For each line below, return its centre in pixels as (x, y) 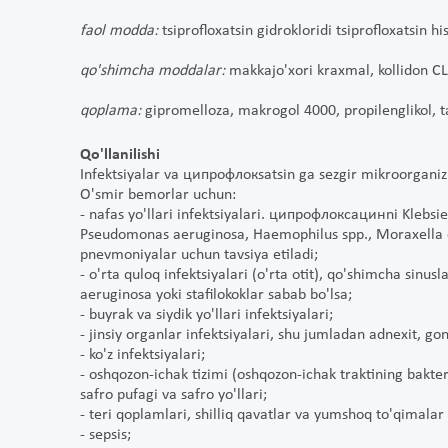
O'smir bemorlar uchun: (158, 195)
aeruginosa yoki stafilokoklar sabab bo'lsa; (216, 295)
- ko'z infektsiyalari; (142, 355)
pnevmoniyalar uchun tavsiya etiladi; (199, 255)
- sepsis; (105, 435)
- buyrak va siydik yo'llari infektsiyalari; (206, 315)
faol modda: (121, 31)
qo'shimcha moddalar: (152, 71)
